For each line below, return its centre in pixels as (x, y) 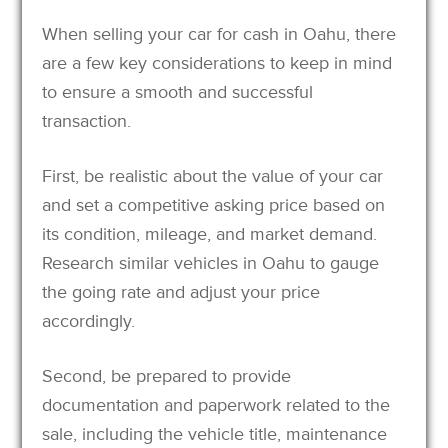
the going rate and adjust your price (181, 291)
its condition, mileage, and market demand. (210, 233)
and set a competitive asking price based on (214, 204)
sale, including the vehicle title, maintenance (215, 433)
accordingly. (89, 320)
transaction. (87, 120)
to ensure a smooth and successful (178, 91)
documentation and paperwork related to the (216, 404)
